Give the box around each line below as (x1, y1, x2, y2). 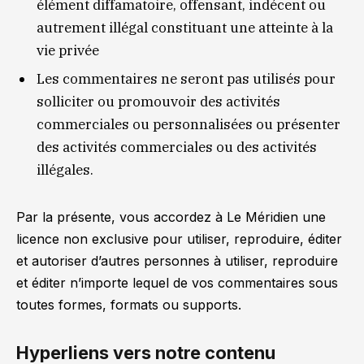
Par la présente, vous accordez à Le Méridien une (16, 208, 326, 225)
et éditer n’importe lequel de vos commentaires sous (16, 274, 338, 291)
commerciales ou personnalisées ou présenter (37, 115, 340, 134)
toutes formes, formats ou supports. (16, 296, 241, 313)
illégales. (37, 161, 93, 180)
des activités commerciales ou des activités (37, 138, 317, 157)
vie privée (37, 41, 99, 59)
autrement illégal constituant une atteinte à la (37, 18, 333, 37)
